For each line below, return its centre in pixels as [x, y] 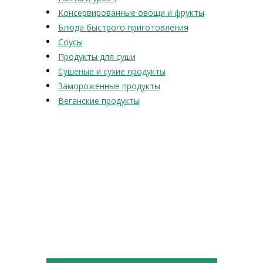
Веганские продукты [99, 101]
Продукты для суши [97, 57]
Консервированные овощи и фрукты [131, 13]
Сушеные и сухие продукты [112, 72]
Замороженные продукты [109, 86]
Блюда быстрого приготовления [123, 28]
